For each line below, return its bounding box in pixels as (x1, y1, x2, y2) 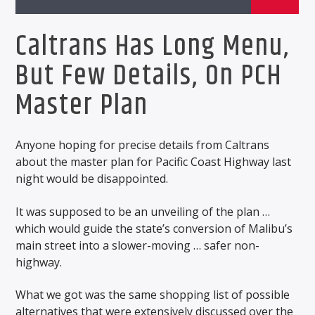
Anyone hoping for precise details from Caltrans (15, 137, 270, 153)
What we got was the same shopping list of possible (15, 287, 290, 303)
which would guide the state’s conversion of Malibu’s (15, 220, 293, 236)
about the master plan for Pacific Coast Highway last (15, 154, 292, 170)
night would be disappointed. (15, 171, 169, 187)
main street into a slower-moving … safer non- (15, 237, 260, 253)
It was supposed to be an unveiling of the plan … (15, 203, 271, 219)
